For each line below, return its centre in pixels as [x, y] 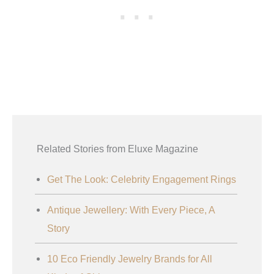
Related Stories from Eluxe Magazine [117, 148]
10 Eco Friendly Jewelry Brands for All [130, 258]
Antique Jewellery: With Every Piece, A [131, 209]
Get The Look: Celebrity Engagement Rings [142, 179]
